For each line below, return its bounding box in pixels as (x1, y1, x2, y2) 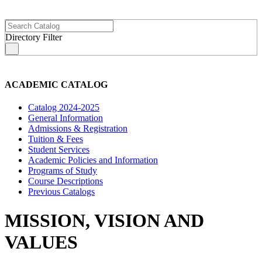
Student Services (28, 144, 89, 155)
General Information (28, 113, 103, 123)
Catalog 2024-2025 (28, 102, 99, 113)
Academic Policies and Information (28, 155, 158, 166)
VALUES (5, 231, 78, 253)
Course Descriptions (28, 176, 103, 187)
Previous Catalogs (28, 187, 95, 197)
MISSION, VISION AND (5, 209, 204, 231)
